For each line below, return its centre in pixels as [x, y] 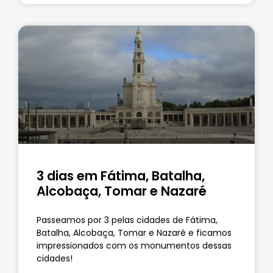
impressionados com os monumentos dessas [134, 245]
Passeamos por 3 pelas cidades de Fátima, [127, 220]
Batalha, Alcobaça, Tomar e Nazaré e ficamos [134, 232]
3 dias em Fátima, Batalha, [121, 175]
